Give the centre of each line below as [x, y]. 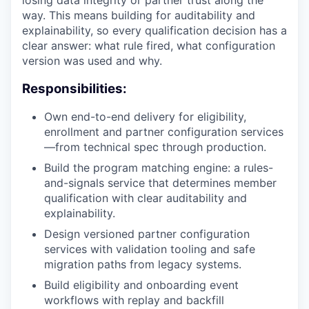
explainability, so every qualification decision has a [154, 30]
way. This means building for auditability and [139, 15]
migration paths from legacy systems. [143, 265]
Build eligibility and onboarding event [141, 285]
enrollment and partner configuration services [164, 132]
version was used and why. [92, 61]
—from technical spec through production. [155, 147]
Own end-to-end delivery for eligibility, [145, 117]
